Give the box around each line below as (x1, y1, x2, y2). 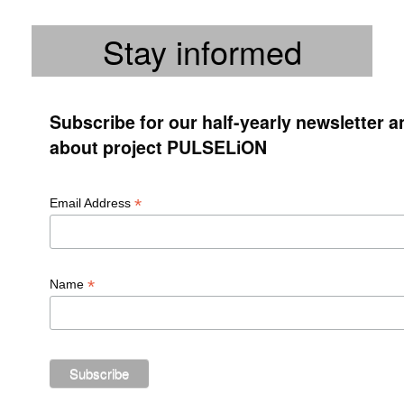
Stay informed (102, 27, 302, 74)
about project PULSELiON (50, 133, 267, 160)
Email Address (50, 195, 134, 210)
